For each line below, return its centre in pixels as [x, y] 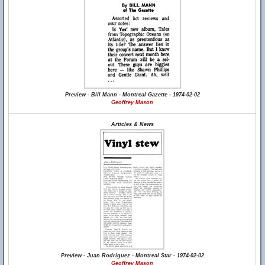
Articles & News [132, 124]
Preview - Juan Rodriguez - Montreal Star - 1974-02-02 [132, 256]
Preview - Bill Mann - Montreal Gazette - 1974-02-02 [132, 95]
